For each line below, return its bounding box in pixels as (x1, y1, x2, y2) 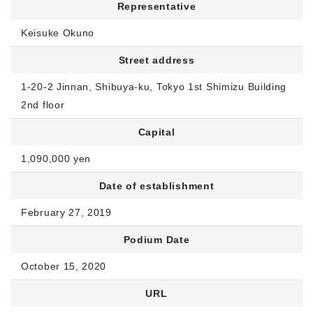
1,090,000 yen (21, 153, 92, 164)
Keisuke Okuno (21, 27, 95, 38)
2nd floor (21, 99, 65, 110)
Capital (138, 126, 175, 138)
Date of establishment (99, 180, 214, 191)
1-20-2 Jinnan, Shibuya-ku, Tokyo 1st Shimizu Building (21, 81, 287, 92)
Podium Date (123, 234, 190, 245)
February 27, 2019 (21, 207, 112, 218)
